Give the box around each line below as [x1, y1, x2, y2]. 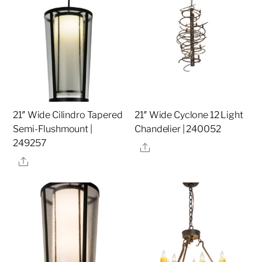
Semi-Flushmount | [13, 123, 92, 135]
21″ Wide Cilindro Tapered [13, 109, 123, 121]
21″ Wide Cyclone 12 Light [135, 109, 243, 121]
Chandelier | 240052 [135, 123, 221, 135]
